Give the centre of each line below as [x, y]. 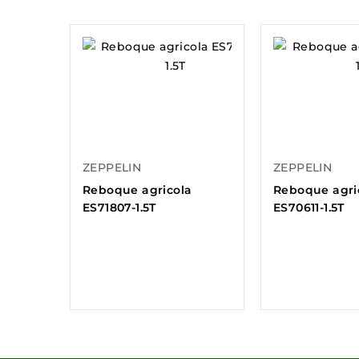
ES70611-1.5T [309, 208]
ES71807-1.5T [119, 208]
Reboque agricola [137, 190]
